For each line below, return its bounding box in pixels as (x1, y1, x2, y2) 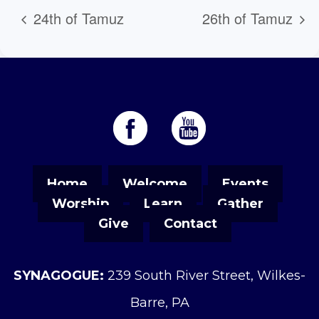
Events (222, 176, 268, 192)
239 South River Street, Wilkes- (104, 268, 305, 284)
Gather (217, 196, 263, 212)
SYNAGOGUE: (14, 268, 104, 284)
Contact (164, 216, 217, 232)
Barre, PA (130, 295, 189, 311)
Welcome (122, 176, 187, 192)
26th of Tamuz (202, 8, 297, 29)
